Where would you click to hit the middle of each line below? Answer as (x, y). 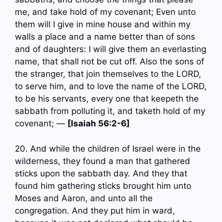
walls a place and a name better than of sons (105, 37)
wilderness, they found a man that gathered (103, 161)
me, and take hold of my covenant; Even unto (105, 12)
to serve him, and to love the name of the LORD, (111, 86)
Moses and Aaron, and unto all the (84, 198)
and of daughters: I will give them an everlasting (111, 49)
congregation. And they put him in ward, (95, 210)
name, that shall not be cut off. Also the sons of (110, 62)
